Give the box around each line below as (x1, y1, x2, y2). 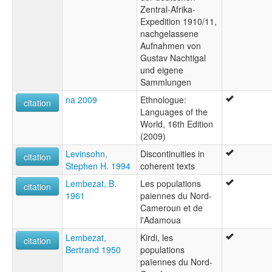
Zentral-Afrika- (140, 2, 195, 15)
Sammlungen (140, 75, 191, 88)
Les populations (140, 177, 201, 189)
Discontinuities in (140, 147, 205, 160)
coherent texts (140, 159, 195, 172)
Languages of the (140, 105, 208, 118)
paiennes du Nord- (140, 189, 212, 202)
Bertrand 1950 (66, 243, 121, 256)
